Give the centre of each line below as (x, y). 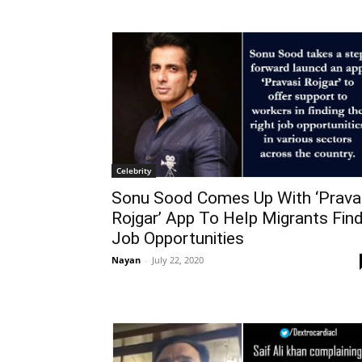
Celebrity (134, 171)
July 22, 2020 (178, 260)
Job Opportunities (178, 239)
